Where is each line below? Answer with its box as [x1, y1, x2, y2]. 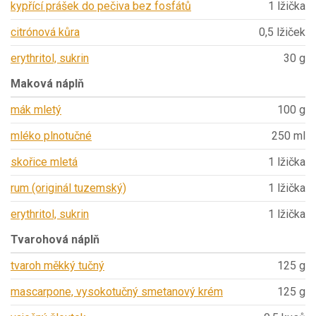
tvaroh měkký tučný [11, 259, 104, 273]
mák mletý [11, 103, 61, 117]
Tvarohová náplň [11, 233, 99, 247]
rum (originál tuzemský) [11, 181, 126, 195]
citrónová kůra [11, 25, 80, 39]
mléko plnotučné [11, 129, 92, 143]
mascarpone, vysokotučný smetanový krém [11, 285, 223, 299]
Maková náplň [11, 77, 84, 91]
